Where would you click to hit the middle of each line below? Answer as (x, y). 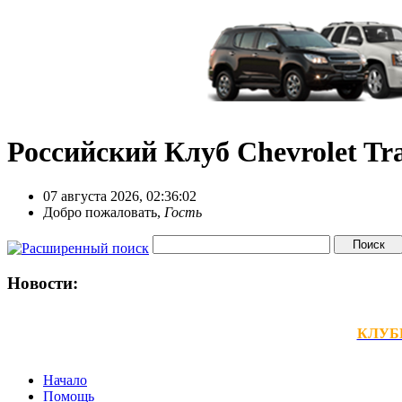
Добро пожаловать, (104, 212)
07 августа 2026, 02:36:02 (120, 196)
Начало (65, 380)
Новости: (43, 283)
